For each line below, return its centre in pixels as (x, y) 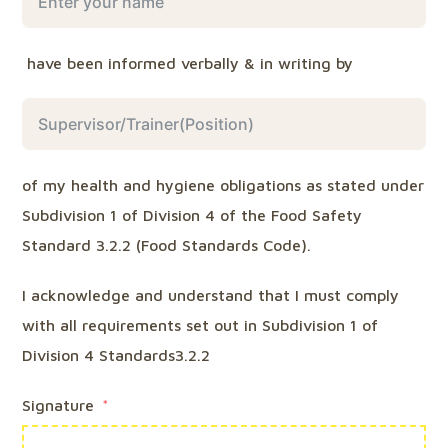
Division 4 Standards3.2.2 (116, 355)
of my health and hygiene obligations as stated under (223, 185)
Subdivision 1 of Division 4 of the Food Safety (192, 215)
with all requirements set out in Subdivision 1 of (200, 325)
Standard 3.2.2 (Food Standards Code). (167, 245)
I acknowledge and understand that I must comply (211, 295)
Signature (58, 405)
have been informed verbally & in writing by (190, 63)
